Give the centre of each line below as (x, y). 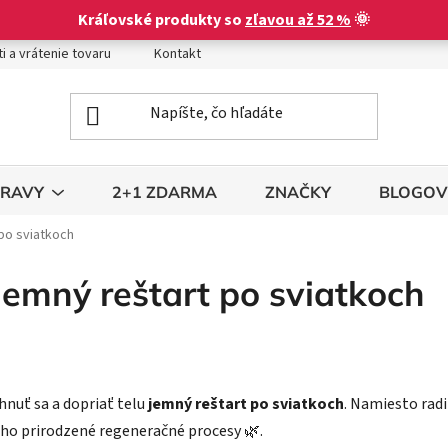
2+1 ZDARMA (164, 192)
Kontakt (177, 53)
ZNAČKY (298, 192)
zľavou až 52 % (298, 19)
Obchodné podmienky (310, 53)
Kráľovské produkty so (161, 19)
